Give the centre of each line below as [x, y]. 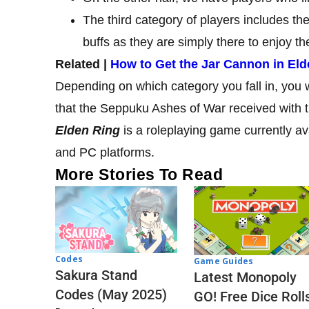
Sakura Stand [96, 276]
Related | [83, 64]
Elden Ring [88, 130]
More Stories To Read [139, 174]
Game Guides [224, 261]
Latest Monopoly [245, 277]
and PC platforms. [105, 152]
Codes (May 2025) [111, 295]
